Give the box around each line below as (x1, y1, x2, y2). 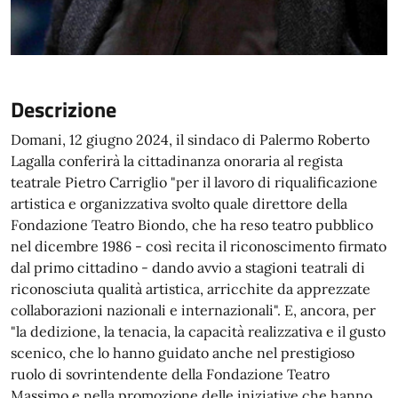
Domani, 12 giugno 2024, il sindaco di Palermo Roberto (11, 131, 370, 148)
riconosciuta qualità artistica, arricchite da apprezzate (11, 280, 370, 298)
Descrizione (11, 93, 116, 125)
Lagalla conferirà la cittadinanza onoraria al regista (11, 152, 343, 170)
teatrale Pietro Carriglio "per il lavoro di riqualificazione (11, 173, 378, 191)
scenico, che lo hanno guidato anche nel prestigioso (11, 344, 354, 362)
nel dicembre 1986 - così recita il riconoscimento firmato (11, 237, 386, 255)
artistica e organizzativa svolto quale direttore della (11, 195, 347, 212)
